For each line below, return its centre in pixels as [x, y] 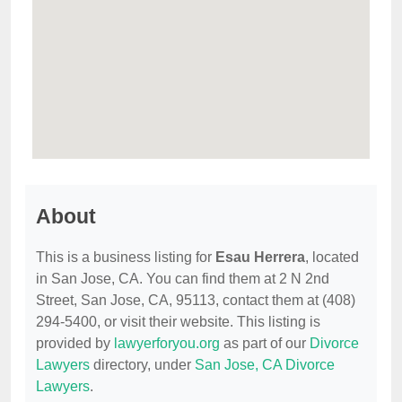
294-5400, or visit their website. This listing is [178, 322]
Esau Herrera [260, 258]
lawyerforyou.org [167, 344]
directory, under [142, 365]
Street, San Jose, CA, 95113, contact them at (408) [196, 301]
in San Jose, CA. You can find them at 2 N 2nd [183, 279]
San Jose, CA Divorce [265, 365]
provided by [75, 344]
